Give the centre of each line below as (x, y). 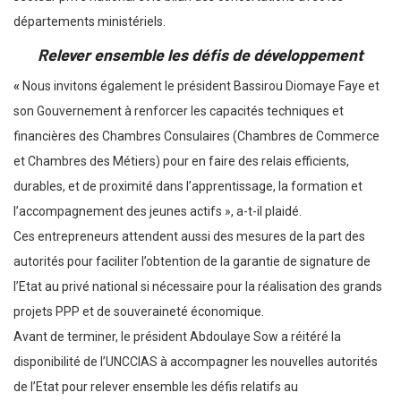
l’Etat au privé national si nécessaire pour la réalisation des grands (198, 287)
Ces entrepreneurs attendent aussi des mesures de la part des (189, 237)
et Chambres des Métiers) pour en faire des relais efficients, (181, 162)
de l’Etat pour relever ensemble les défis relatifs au (156, 387)
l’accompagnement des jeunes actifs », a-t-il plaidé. (158, 212)
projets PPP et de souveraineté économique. (139, 312)
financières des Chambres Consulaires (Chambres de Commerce (196, 137)
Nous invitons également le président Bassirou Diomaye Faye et (201, 86)
